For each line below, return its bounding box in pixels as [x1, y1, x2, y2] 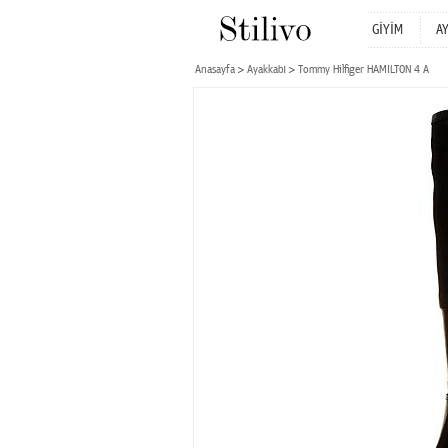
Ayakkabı [247, 63, 286, 76]
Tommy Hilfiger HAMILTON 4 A [298, 63, 429, 76]
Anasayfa [195, 63, 235, 76]
